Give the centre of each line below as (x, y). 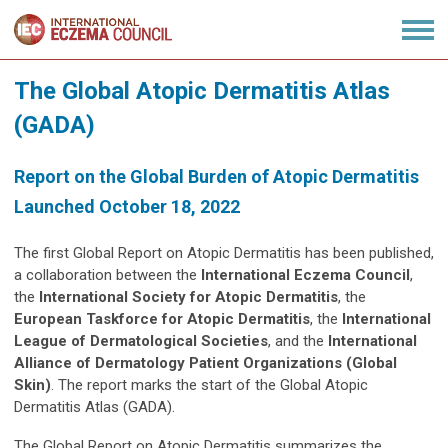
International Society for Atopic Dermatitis (186, 297)
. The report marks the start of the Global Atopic (209, 385)
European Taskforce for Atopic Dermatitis (162, 319)
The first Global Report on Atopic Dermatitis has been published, (224, 253)
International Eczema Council (305, 275)
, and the (298, 341)
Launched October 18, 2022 (127, 207)
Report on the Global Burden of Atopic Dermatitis (216, 177)
